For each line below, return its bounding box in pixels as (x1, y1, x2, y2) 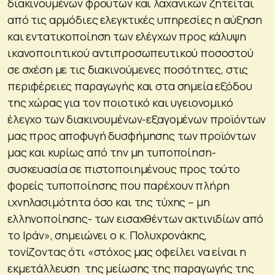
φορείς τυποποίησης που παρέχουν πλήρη (7, 177, 230, 193)
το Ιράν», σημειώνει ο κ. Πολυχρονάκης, (7, 227, 207, 242)
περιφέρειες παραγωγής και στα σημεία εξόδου (7, 78, 252, 93)
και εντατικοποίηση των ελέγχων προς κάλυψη (7, 28, 246, 44)
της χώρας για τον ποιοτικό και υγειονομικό (7, 95, 233, 110)
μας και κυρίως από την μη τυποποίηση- (7, 144, 216, 160)
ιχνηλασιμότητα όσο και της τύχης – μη (7, 194, 210, 209)
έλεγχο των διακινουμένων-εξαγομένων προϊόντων (7, 111, 266, 126)
